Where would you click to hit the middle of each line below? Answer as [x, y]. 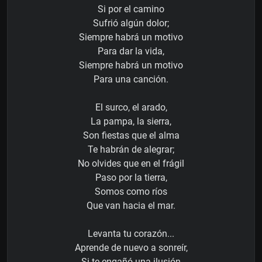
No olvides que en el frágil [131, 164]
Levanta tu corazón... [131, 234]
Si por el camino [131, 9]
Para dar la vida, [131, 51]
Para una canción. [131, 80]
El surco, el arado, [131, 108]
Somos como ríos [131, 192]
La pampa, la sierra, [131, 122]
